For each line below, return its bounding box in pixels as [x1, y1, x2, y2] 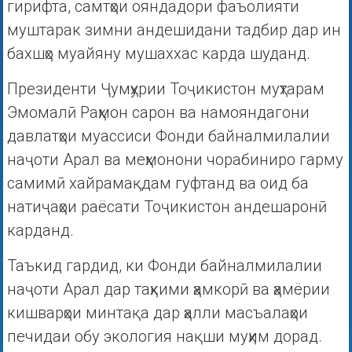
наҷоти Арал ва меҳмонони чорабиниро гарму [6, 150, 343, 170]
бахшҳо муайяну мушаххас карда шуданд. [6, 44, 310, 64]
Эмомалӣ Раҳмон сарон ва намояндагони [6, 103, 310, 123]
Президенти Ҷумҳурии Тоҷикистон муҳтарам [6, 79, 324, 99]
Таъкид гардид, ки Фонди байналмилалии [6, 256, 322, 276]
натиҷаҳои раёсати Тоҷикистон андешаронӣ [6, 197, 327, 217]
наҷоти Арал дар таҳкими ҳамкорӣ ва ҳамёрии [6, 280, 330, 299]
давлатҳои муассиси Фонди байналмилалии [6, 126, 330, 146]
